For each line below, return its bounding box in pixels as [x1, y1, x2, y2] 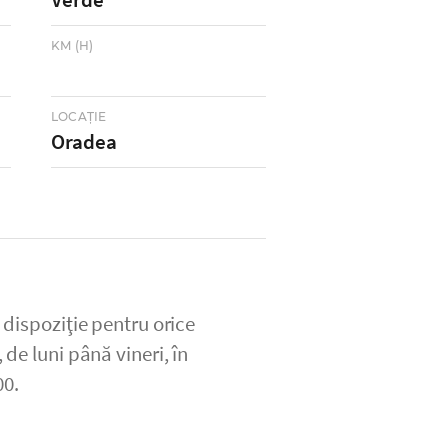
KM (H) [51, 38, 94, 53]
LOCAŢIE [51, 109, 107, 124]
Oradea [51, 128, 117, 155]
